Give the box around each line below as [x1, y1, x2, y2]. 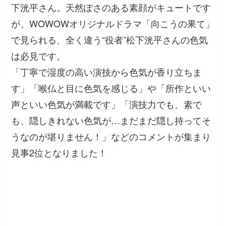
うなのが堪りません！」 [11, 130, 111, 143]
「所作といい [156, 81, 211, 95]
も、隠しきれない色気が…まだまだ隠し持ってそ [11, 114, 211, 127]
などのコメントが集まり [111, 130, 211, 143]
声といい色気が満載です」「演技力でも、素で [11, 97, 202, 111]
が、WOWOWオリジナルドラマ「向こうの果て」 [11, 17, 215, 30]
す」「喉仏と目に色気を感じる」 [11, 81, 148, 95]
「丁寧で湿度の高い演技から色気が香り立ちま [11, 65, 202, 79]
